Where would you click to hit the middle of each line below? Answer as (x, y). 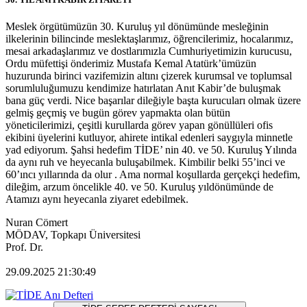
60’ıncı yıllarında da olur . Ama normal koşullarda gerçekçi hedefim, (153, 175)
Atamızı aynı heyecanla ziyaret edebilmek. (97, 199)
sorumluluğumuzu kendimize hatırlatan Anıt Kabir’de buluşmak (143, 88)
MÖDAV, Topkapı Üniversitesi (73, 235)
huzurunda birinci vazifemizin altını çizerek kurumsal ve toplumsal (149, 76)
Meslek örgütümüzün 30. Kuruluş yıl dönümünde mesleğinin (137, 27)
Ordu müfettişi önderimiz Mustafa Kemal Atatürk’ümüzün (131, 64)
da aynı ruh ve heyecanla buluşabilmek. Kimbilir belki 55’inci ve (145, 162)
